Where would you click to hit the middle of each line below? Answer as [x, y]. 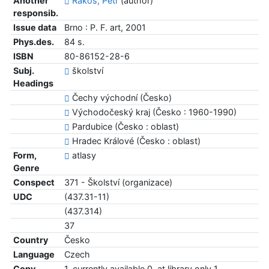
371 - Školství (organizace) [118, 182]
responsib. [35, 13]
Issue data [35, 27]
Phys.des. [33, 41]
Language [34, 254]
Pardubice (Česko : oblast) [124, 126]
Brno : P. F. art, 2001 [105, 27]
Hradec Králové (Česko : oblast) [135, 141]
